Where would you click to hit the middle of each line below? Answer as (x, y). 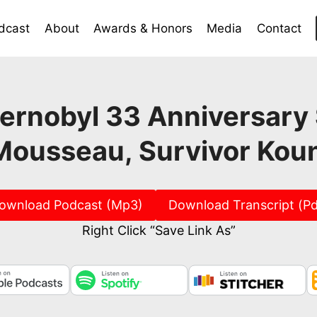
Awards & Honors (143, 28)
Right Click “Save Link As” (158, 230)
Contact (279, 28)
